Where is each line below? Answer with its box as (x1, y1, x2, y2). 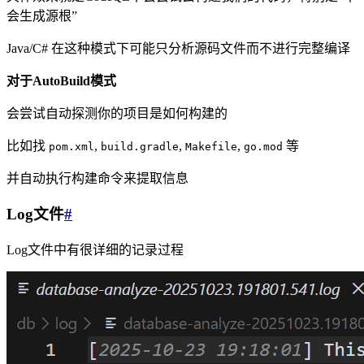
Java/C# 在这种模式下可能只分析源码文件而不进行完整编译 (6, 41, 350, 55)
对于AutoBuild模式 (6, 73, 116, 88)
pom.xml (49, 140, 94, 153)
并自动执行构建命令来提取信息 (6, 171, 188, 185)
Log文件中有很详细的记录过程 (6, 243, 184, 258)
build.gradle (101, 140, 179, 153)
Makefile (185, 140, 237, 153)
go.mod (244, 140, 283, 153)
